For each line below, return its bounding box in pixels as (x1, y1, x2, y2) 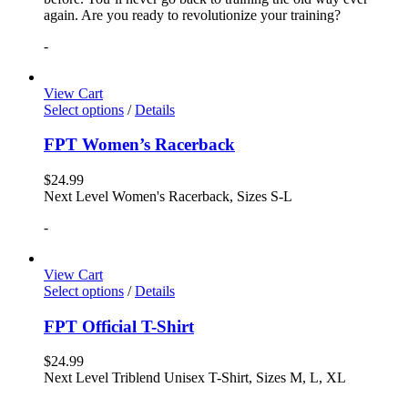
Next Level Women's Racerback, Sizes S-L (44, 188, 292, 204)
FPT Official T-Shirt (44, 316, 194, 336)
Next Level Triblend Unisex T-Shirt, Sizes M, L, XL (44, 370, 346, 386)
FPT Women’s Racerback (44, 135, 235, 155)
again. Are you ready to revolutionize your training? (44, 6, 341, 23)
